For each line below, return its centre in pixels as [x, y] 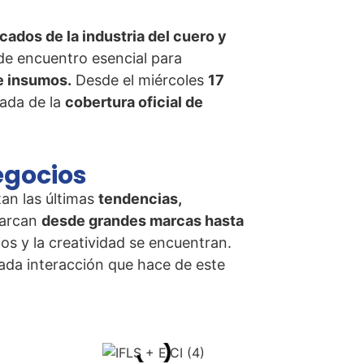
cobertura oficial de [134, 102]
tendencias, [140, 198]
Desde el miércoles [140, 80]
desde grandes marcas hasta [143, 220]
